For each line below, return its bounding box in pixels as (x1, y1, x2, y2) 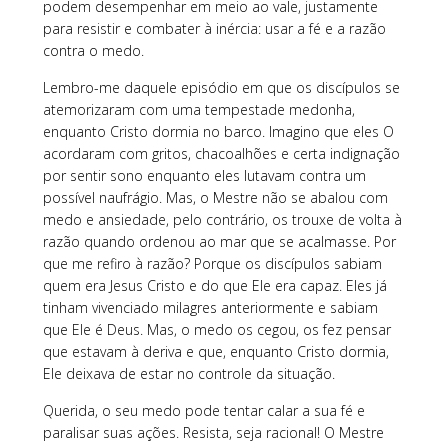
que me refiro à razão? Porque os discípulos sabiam (42, 253, 382, 273)
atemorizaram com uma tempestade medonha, (42, 99, 355, 119)
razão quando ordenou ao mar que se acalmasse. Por (42, 231, 396, 251)
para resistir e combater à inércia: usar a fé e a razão (42, 18, 386, 38)
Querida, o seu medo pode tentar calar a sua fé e (42, 400, 365, 420)
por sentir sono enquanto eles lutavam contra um (42, 165, 366, 185)
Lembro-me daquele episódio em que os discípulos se (42, 77, 400, 97)
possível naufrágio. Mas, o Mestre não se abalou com (42, 187, 388, 207)
